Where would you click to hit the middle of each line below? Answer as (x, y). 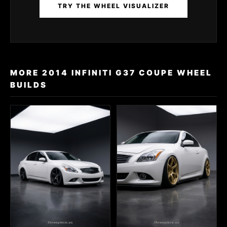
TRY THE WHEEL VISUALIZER (113, 6)
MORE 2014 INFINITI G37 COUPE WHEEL (111, 73)
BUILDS (29, 85)
